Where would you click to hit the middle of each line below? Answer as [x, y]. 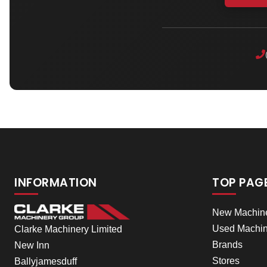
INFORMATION [56, 182]
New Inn [32, 245]
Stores [226, 260]
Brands [227, 244]
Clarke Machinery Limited [68, 229]
